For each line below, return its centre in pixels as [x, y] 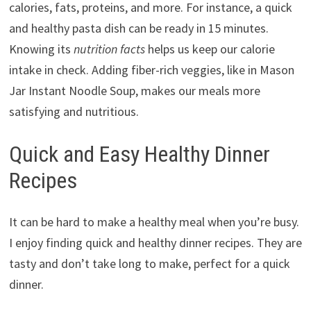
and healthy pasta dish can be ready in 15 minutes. [138, 28]
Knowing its [41, 49]
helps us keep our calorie [210, 49]
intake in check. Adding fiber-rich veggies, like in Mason [151, 69]
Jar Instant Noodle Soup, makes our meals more [134, 90]
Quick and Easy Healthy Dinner [139, 154]
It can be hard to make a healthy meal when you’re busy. [154, 222]
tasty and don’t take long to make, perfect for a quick [149, 264]
